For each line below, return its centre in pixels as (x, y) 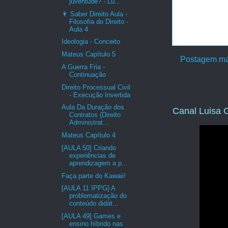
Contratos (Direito (95, 115)
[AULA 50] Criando (89, 148)
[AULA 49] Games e (91, 216)
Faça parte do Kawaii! (94, 176)
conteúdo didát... (94, 204)
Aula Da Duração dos (93, 107)
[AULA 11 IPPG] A (89, 188)
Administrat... (89, 123)
